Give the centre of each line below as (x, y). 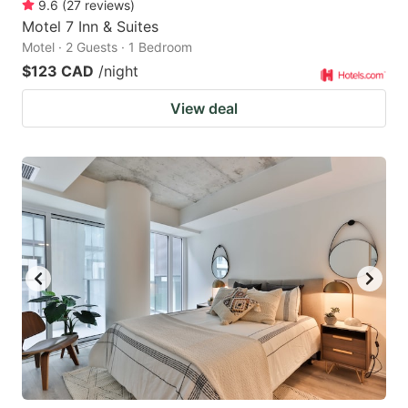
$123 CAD (58, 71)
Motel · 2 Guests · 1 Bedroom (107, 47)
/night (118, 71)
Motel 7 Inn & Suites (90, 27)
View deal (204, 109)
